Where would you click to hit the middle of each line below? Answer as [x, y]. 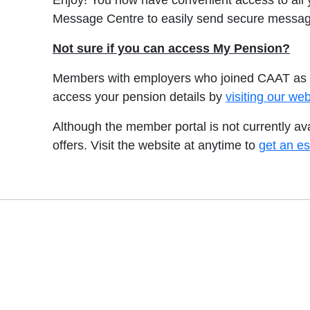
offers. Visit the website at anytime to [156, 146]
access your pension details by [139, 97]
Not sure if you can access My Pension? [171, 49]
